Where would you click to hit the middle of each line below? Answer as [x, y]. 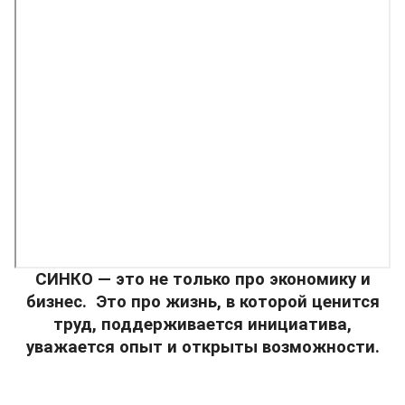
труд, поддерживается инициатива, [202, 324]
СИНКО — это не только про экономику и [202, 279]
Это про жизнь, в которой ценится [237, 301]
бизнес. [56, 301]
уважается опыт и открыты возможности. [202, 347]
